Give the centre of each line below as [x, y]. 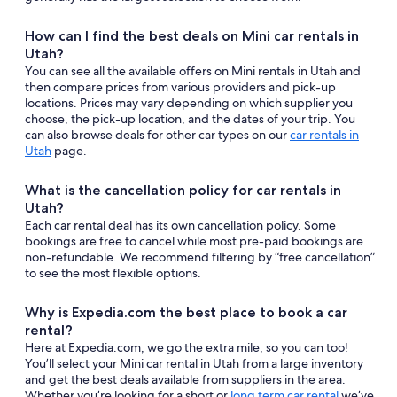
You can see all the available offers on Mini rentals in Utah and [193, 71]
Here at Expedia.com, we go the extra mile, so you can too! [187, 347]
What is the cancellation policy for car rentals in [183, 190]
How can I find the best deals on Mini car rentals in [192, 36]
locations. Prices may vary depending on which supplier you [189, 103]
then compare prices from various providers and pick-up [180, 87]
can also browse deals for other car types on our [157, 135]
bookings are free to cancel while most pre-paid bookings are [194, 241]
